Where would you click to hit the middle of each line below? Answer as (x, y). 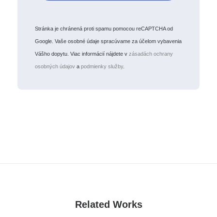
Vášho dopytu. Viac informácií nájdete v (82, 54)
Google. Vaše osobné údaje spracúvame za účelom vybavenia (108, 41)
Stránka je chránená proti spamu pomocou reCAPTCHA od (104, 29)
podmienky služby (102, 66)
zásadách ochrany (151, 54)
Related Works (108, 204)
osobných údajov (55, 66)
